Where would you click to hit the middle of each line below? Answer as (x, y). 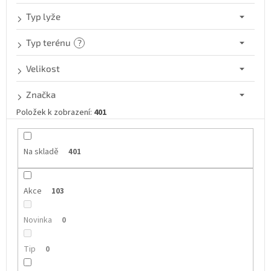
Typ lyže (43, 17)
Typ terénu (48, 43)
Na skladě (41, 152)
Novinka (38, 220)
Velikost (43, 69)
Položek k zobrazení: (55, 113)
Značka (41, 95)
